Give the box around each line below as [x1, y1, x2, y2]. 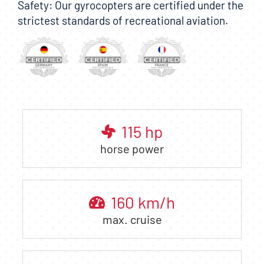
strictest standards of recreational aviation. [17, 14, 228, 28]
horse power [100, 141, 164, 156]
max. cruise [102, 212, 162, 226]
